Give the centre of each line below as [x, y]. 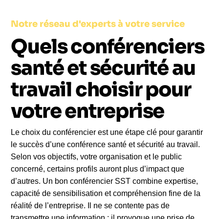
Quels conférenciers [108, 47]
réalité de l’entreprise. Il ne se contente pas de [90, 206]
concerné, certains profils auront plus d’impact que [98, 169]
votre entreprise [88, 111]
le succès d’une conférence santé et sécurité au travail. [106, 144]
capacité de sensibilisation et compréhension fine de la [106, 193]
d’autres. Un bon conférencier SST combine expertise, [105, 181]
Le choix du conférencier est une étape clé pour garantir [107, 132]
